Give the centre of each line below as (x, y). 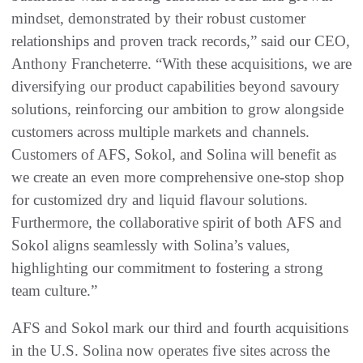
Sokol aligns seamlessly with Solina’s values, (151, 245)
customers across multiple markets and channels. (160, 131)
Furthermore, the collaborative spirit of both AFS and (177, 222)
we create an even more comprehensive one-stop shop (178, 177)
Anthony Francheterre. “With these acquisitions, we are (181, 63)
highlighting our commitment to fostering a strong (167, 267)
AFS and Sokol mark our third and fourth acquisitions (180, 327)
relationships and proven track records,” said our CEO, (181, 41)
